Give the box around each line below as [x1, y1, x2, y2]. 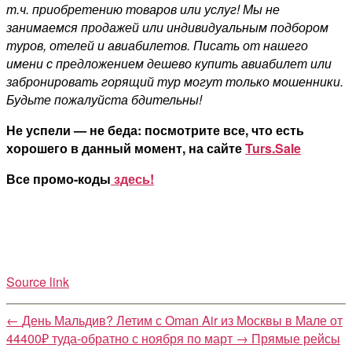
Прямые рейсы [251, 328, 340, 347]
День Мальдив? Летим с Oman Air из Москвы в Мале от [22, 310, 343, 329]
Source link [6, 272, 69, 291]
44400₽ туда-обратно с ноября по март [6, 328, 233, 347]
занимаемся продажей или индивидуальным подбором [6, 17, 328, 36]
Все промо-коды [6, 169, 111, 188]
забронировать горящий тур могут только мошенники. [6, 71, 343, 90]
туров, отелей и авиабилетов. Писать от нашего [6, 35, 308, 54]
